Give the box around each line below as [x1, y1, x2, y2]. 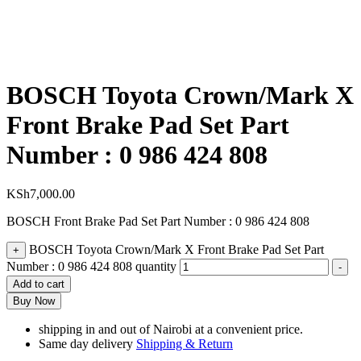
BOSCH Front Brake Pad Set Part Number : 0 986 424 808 [6, 214, 309, 229]
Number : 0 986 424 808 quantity [6, 259, 176, 274]
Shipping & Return [136, 337, 233, 351]
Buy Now [13, 295, 55, 308]
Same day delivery [39, 337, 136, 351]
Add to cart [13, 278, 64, 291]
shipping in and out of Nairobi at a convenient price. [39, 322, 303, 337]
